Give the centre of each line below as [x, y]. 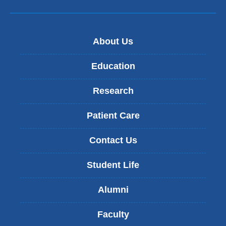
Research [113, 91]
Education [113, 66]
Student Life [113, 165]
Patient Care [113, 116]
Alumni [113, 190]
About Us [113, 41]
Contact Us [113, 140]
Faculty [113, 214]
